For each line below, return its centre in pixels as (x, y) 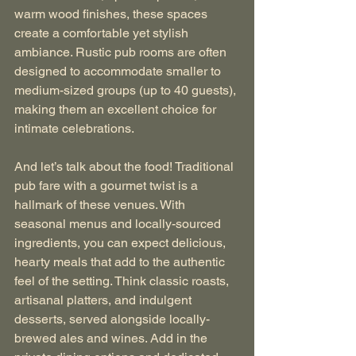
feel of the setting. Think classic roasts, (123, 281)
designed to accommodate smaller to (119, 72)
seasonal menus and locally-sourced (119, 224)
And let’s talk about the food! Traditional (126, 167)
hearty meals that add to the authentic (121, 262)
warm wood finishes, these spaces (112, 14)
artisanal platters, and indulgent (104, 300)
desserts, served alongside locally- (112, 319)
